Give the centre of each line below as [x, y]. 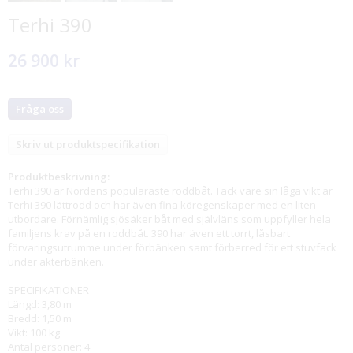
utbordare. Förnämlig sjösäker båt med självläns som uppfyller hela [169, 219]
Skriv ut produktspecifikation [88, 144]
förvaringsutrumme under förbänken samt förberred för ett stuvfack [172, 247]
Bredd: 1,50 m [40, 318]
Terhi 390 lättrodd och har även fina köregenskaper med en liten [162, 205]
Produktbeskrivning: [59, 176]
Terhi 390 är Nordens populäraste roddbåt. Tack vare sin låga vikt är [170, 191]
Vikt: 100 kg [34, 333]
